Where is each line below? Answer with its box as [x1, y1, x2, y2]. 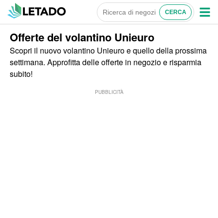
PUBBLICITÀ [94, 89, 124, 95]
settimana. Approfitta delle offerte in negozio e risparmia [10, 56, 201, 68]
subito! [10, 68, 33, 79]
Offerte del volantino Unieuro [10, 29, 154, 45]
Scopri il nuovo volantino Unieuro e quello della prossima [10, 45, 207, 56]
